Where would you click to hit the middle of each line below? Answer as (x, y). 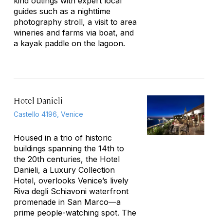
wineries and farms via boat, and (74, 32)
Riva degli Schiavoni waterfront (71, 191)
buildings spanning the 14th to (69, 148)
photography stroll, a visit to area (75, 22)
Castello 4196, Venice (48, 114)
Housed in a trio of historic (63, 137)
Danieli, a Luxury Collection (64, 170)
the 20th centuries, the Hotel (67, 159)
